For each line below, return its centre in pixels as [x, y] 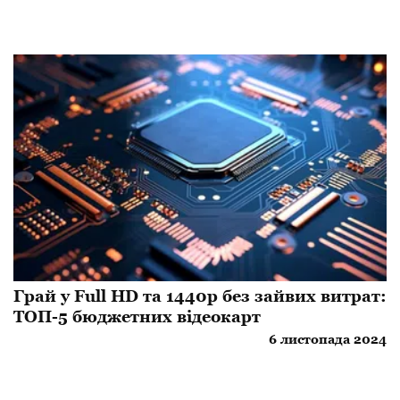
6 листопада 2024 [328, 339]
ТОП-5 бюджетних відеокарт [137, 316]
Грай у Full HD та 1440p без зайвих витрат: [200, 296]
